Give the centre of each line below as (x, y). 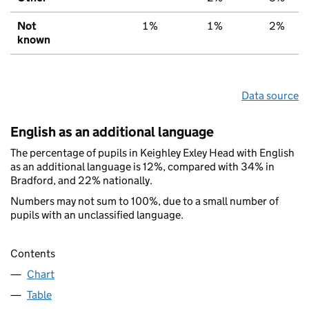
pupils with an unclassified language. (97, 215)
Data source (270, 95)
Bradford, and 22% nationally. (81, 180)
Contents (33, 254)
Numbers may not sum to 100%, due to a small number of (144, 201)
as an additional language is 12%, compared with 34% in (142, 166)
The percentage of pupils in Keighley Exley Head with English (152, 152)
